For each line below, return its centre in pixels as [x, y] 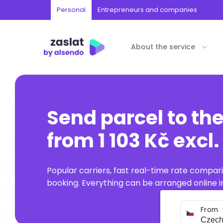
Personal [71, 10]
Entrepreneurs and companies [147, 10]
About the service [163, 47]
